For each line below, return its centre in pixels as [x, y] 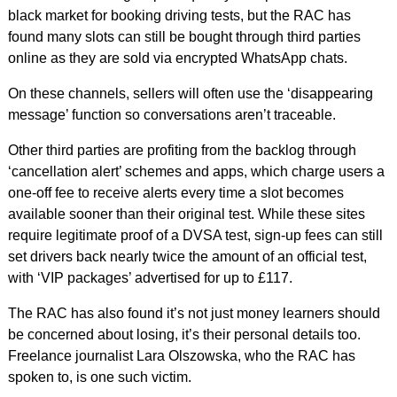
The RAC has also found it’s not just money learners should [194, 314]
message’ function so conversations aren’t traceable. [171, 115]
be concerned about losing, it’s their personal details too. [184, 335]
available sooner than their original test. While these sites [186, 214]
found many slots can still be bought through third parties [184, 37]
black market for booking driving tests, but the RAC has [179, 16]
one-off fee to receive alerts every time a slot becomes [175, 193]
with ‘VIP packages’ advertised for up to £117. [150, 278]
